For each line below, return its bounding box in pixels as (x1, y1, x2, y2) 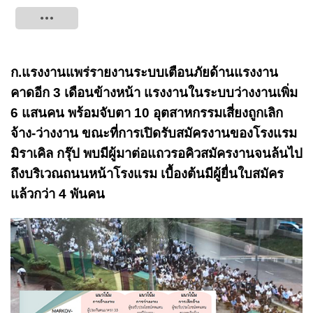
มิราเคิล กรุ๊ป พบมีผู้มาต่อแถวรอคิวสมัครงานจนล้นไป (10, 146, 303, 161)
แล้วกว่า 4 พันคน (10, 187, 105, 201)
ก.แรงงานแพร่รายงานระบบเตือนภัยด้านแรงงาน (10, 65, 278, 80)
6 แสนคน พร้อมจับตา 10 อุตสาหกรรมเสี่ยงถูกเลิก (10, 105, 283, 120)
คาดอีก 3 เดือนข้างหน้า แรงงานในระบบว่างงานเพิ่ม (10, 85, 298, 100)
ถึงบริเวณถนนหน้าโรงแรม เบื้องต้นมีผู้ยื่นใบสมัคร (10, 166, 284, 181)
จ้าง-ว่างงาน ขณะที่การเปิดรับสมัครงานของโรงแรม (10, 126, 297, 140)
